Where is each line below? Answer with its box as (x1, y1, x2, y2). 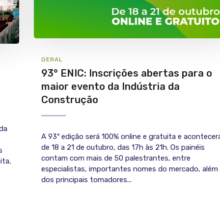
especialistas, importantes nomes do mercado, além (41, 165, 218, 174)
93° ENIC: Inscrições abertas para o (41, 67, 212, 80)
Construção (41, 94, 98, 106)
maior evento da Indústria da (41, 81, 180, 93)
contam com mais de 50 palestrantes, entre (41, 154, 191, 163)
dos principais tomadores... (41, 175, 132, 185)
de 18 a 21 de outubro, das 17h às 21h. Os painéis (41, 143, 205, 152)
